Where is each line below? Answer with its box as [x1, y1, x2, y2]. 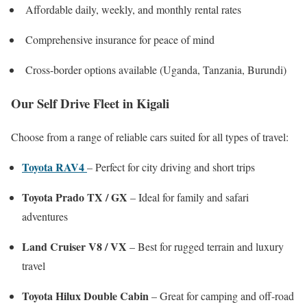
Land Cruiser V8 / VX [22, 238, 127, 254]
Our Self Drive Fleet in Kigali [11, 93, 169, 112]
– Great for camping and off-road [149, 288, 294, 303]
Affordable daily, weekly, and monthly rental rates [22, 2, 241, 17]
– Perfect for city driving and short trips [87, 159, 255, 174]
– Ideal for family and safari [127, 189, 249, 204]
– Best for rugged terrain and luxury [127, 238, 284, 254]
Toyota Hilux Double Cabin [22, 287, 149, 304]
